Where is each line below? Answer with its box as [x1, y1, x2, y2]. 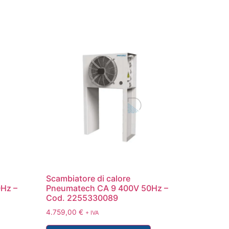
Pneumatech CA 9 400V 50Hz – [46, 182, 169, 193]
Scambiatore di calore [46, 173, 131, 184]
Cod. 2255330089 [46, 192, 119, 203]
